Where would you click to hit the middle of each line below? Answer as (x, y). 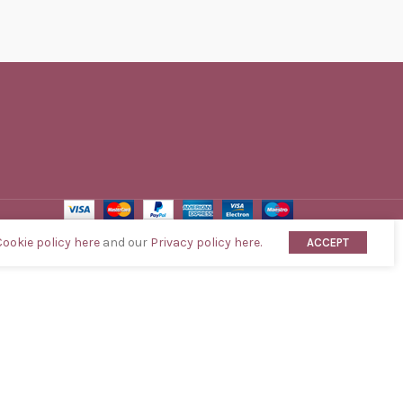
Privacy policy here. (206, 243)
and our (125, 243)
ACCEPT (328, 243)
